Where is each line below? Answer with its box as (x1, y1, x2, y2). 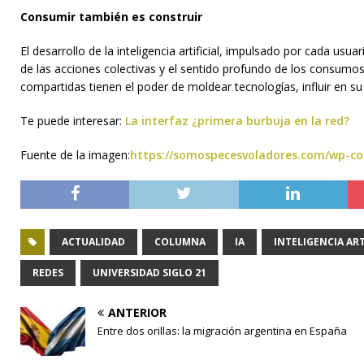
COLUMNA (154, 234, 206, 249)
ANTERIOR (108, 304, 167, 320)
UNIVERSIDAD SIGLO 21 (93, 265, 206, 279)
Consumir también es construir (20, 8, 202, 24)
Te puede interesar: (20, 112, 125, 128)
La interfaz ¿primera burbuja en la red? (125, 112, 349, 128)
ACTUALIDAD (62, 234, 125, 249)
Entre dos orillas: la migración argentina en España (97, 323, 347, 338)
